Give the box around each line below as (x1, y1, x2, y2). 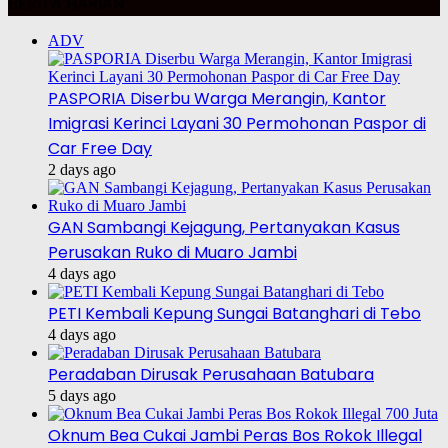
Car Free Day (48, 137, 152, 161)
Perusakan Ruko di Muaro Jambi (48, 241, 297, 265)
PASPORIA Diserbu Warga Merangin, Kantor (48, 87, 386, 111)
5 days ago (48, 387, 116, 405)
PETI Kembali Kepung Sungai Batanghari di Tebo (48, 302, 421, 326)
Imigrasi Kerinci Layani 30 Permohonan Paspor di (48, 112, 426, 136)
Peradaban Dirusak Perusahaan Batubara (48, 363, 374, 387)
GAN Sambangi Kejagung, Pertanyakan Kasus (48, 216, 400, 240)
